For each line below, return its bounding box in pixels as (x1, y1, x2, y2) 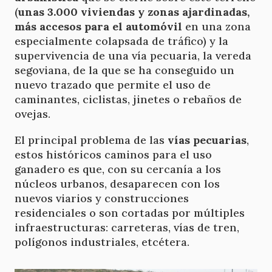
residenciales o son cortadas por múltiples (15, 205, 245, 220)
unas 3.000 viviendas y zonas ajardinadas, (18, 4, 250, 19)
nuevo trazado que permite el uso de (15, 77, 211, 92)
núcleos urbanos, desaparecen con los (15, 176, 220, 191)
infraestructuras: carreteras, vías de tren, (15, 220, 239, 234)
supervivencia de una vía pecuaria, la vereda (15, 48, 251, 63)
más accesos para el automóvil (15, 19, 182, 33)
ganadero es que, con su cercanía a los (15, 161, 221, 176)
